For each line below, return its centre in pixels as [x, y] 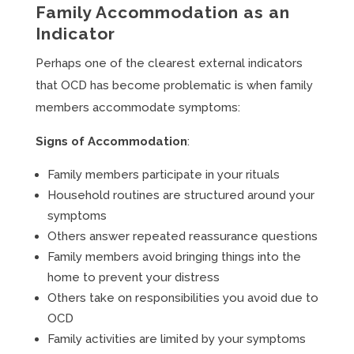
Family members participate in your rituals [163, 175]
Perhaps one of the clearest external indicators [169, 63]
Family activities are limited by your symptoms [176, 339]
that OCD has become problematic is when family [174, 85]
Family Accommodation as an [162, 12]
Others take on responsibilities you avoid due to [183, 298]
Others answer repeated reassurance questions [182, 236]
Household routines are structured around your [181, 195]
